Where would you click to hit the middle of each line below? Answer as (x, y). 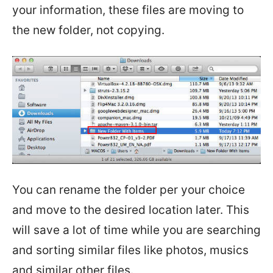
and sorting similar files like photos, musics (130, 250)
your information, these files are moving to (128, 10)
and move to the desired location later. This (131, 210)
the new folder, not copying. (88, 30)
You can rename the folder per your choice (129, 190)
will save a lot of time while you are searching (136, 230)
